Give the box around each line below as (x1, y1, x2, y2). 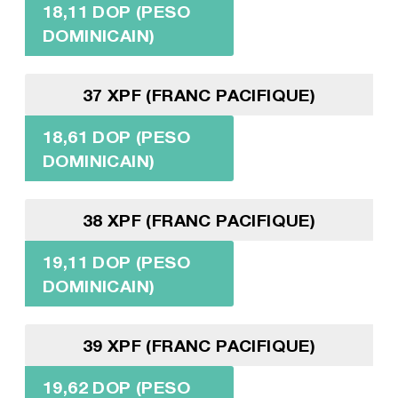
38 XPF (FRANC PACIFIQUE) (82, 210, 316, 231)
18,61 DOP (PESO (42, 126, 190, 147)
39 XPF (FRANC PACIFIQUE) (82, 335, 316, 356)
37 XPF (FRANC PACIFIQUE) (82, 84, 316, 106)
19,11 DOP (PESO (42, 251, 190, 273)
